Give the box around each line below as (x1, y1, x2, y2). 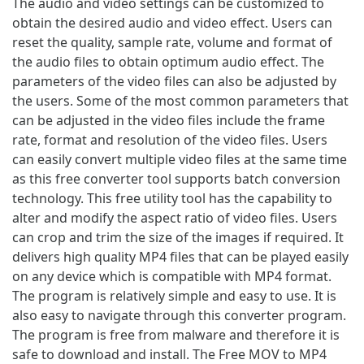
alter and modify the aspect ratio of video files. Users (12, 209, 337, 227)
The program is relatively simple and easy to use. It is (12, 287, 336, 305)
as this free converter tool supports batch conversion (12, 170, 340, 188)
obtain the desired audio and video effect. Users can (12, 14, 332, 32)
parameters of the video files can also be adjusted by (12, 72, 336, 90)
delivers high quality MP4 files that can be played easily (12, 248, 349, 266)
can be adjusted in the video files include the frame (12, 111, 325, 129)
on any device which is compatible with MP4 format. (12, 267, 331, 285)
